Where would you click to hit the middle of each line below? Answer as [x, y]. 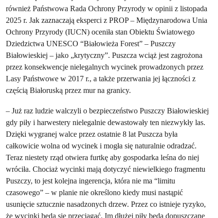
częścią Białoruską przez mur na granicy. [68, 90]
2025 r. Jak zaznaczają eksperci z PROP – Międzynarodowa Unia [107, 20]
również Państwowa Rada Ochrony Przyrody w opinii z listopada [107, 9]
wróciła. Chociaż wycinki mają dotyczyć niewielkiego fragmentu [106, 169]
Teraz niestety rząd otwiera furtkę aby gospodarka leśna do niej [102, 157]
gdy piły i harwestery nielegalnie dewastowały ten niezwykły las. [106, 122]
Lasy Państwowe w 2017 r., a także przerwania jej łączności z [101, 79]
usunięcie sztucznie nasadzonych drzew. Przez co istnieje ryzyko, [106, 204]
